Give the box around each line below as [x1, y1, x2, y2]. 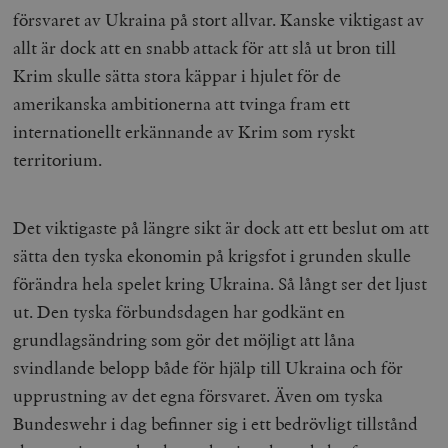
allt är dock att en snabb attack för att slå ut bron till [13, 35, 397, 59]
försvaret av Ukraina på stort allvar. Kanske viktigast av [13, 7, 425, 31]
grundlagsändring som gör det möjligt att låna [13, 327, 356, 351]
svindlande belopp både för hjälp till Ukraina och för [13, 355, 404, 379]
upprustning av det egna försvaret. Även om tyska [13, 383, 384, 407]
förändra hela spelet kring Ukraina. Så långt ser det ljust [13, 271, 428, 295]
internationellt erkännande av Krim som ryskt [13, 119, 356, 143]
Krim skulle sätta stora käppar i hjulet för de [13, 63, 342, 87]
